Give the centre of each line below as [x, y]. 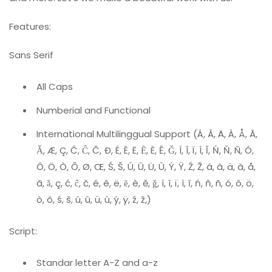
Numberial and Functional [93, 110]
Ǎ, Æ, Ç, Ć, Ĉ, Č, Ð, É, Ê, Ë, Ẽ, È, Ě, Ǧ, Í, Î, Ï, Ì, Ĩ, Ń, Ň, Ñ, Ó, [145, 151]
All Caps [55, 87]
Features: [30, 27]
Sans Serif [31, 55]
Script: [23, 231]
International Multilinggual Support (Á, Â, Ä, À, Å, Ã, [147, 134]
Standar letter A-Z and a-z [97, 262]
